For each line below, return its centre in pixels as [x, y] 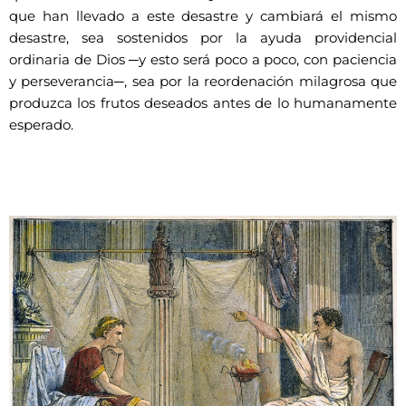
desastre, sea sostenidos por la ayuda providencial [203, 39]
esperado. [41, 126]
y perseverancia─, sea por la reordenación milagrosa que [203, 82]
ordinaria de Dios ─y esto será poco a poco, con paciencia [203, 60]
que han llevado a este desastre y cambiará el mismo [203, 17]
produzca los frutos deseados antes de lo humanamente [203, 104]
